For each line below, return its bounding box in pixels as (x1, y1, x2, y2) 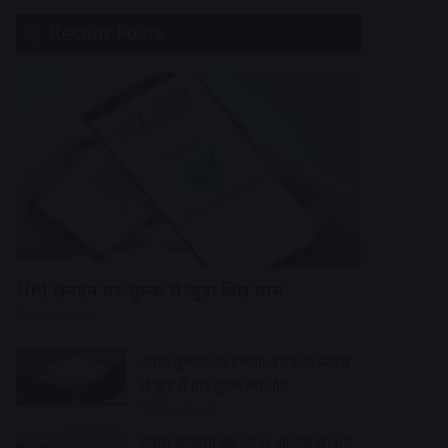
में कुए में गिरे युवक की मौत (141, 375, 289, 395)
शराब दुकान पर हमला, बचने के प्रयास (141, 351, 349, 371)
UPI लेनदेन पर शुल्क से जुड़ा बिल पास (16, 277, 284, 302)
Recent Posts (49, 21, 164, 45)
